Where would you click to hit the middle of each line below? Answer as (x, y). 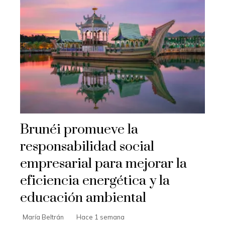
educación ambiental (83, 198)
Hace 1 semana (100, 217)
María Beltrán (43, 217)
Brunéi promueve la (79, 129)
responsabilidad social (87, 146)
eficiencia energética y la (95, 181)
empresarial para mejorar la (103, 163)
